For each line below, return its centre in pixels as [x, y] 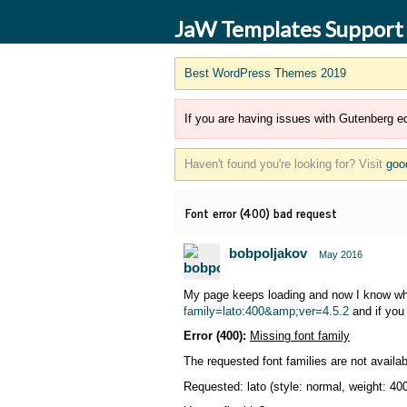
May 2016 [341, 254]
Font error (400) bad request [261, 212]
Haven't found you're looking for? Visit [285, 164]
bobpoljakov [268, 253]
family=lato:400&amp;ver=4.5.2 [266, 311]
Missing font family [300, 336]
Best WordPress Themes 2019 [265, 73]
